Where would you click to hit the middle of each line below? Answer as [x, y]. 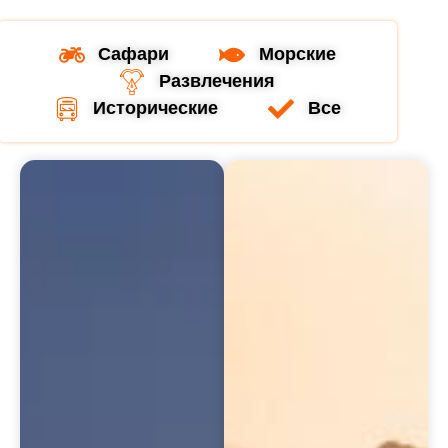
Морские [297, 54]
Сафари [134, 54]
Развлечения [217, 81]
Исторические [156, 108]
